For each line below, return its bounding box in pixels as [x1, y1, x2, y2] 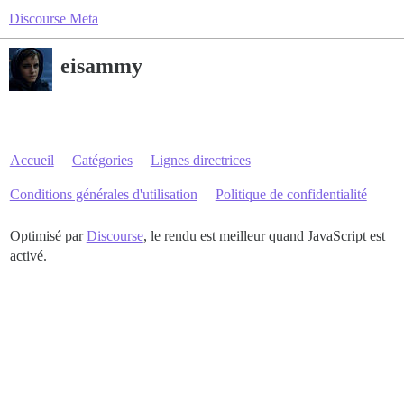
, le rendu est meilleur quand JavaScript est [142, 228, 385, 243]
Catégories [71, 152, 133, 168]
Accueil [9, 152, 54, 168]
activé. [9, 248, 47, 263]
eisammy [60, 53, 142, 78]
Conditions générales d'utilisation [9, 187, 197, 202]
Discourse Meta [9, 11, 98, 26]
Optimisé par [9, 228, 87, 243]
